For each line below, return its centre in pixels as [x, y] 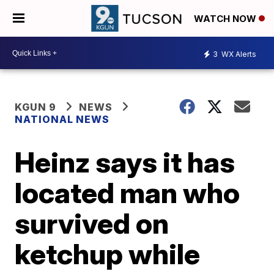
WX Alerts [238, 54]
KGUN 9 [36, 107]
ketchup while [108, 254]
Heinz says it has [125, 162]
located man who [128, 193]
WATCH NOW [226, 19]
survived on [92, 223]
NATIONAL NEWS [62, 119]
